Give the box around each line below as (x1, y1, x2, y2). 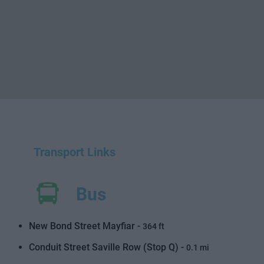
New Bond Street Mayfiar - (29, 220, 143, 232)
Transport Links (34, 145, 116, 159)
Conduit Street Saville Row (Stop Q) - (29, 242, 187, 253)
